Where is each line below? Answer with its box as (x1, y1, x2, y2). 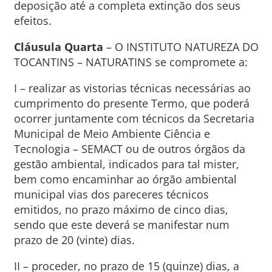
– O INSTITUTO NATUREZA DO (103, 39, 259, 54)
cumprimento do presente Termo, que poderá (13, 96, 250, 110)
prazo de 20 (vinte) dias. (13, 233, 135, 247)
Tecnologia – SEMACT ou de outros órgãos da (13, 141, 245, 156)
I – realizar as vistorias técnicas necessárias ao (13, 81, 251, 95)
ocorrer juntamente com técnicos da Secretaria (13, 111, 254, 126)
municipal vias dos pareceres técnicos (13, 187, 209, 202)
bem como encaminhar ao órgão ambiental (13, 172, 237, 186)
